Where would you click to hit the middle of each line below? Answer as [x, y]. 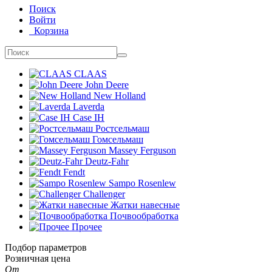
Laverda [89, 107]
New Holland [120, 96]
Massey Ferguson [142, 150]
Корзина [51, 31]
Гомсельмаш [118, 139]
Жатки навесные [145, 205]
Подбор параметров [46, 247]
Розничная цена [38, 258]
